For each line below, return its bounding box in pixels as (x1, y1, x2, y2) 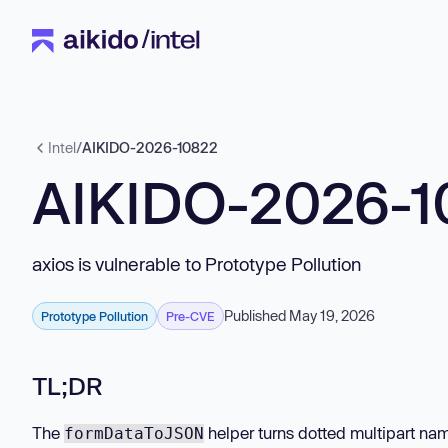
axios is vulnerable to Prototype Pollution (32, 253, 361, 275)
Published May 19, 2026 (224, 307, 375, 324)
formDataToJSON (64, 424, 204, 444)
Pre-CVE (166, 309, 215, 323)
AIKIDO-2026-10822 (82, 139, 218, 156)
